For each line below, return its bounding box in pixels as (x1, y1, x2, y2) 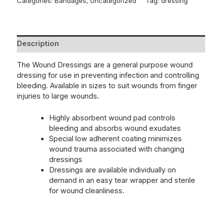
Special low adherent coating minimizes (49, 134, 182, 144)
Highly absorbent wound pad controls (49, 113, 176, 123)
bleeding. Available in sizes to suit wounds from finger (16, 81, 197, 90)
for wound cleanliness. (49, 186, 125, 196)
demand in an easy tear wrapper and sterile (49, 176, 196, 185)
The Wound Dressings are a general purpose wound (16, 60, 193, 69)
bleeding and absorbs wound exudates (49, 124, 181, 133)
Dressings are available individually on (49, 166, 176, 175)
